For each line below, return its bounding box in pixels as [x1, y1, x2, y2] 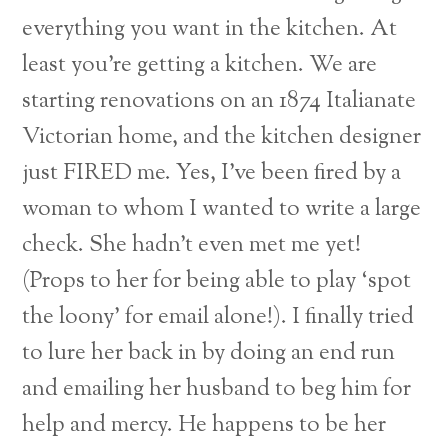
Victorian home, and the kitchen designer [22, 120, 422, 154]
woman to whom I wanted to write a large [22, 192, 422, 226]
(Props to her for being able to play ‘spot [22, 264, 412, 298]
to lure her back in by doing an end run [22, 336, 396, 370]
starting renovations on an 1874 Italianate [22, 84, 417, 118]
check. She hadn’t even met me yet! [22, 228, 362, 262]
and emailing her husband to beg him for [22, 372, 412, 406]
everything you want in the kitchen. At [22, 12, 398, 46]
